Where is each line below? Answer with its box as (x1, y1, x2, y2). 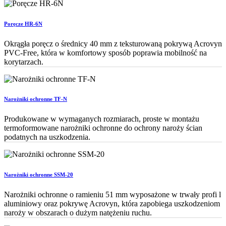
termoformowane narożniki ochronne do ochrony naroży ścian (4, 124, 202, 133)
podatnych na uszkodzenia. (4, 133, 90, 142)
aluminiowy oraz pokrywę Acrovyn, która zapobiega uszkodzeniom (4, 199, 220, 208)
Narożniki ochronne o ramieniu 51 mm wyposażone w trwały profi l (4, 190, 221, 199)
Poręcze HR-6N (4, 20, 42, 27)
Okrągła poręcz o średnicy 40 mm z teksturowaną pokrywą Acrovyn (4, 39, 222, 48)
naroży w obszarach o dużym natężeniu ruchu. (4, 208, 152, 217)
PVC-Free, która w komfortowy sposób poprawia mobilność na (4, 48, 207, 57)
